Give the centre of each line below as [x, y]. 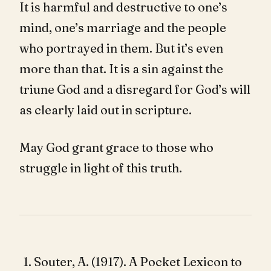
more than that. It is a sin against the [121, 68]
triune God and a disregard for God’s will [135, 89]
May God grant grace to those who [116, 147]
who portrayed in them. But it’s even [121, 48]
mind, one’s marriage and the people [123, 27]
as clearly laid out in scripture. [106, 109]
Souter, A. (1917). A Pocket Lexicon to [138, 261]
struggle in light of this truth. [101, 168]
